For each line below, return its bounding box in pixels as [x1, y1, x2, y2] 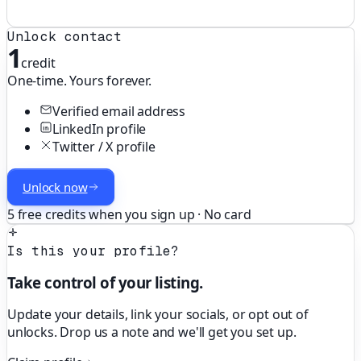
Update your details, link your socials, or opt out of [7, 305, 309, 323]
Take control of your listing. [7, 272, 203, 293]
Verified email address [52, 102, 186, 121]
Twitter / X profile [52, 138, 156, 156]
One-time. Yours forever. [7, 72, 151, 90]
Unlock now [23, 179, 88, 196]
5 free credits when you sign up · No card [7, 205, 251, 224]
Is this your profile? [7, 243, 180, 260]
